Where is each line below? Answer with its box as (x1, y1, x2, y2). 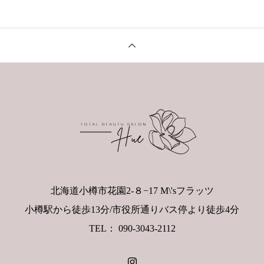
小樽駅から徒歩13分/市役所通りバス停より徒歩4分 (25, 204, 239, 214)
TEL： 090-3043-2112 (88, 223, 176, 233)
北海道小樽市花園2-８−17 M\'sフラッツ (50, 186, 214, 196)
